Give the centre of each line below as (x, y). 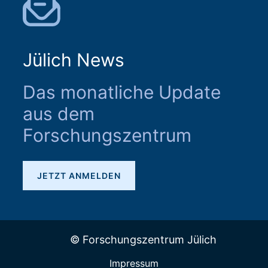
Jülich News (74, 60)
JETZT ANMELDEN (79, 175)
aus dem (59, 114)
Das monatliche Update (122, 92)
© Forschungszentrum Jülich (143, 240)
